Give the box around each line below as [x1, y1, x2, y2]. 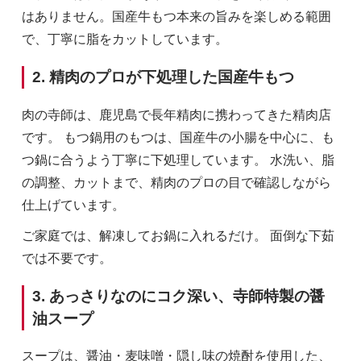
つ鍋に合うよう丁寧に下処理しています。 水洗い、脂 [21, 152, 334, 167]
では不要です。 [21, 251, 112, 265]
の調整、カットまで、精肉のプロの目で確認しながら [21, 175, 331, 189]
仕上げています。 [21, 197, 125, 212]
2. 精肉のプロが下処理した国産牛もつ [31, 68, 294, 86]
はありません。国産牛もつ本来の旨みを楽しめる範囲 [21, 10, 331, 24]
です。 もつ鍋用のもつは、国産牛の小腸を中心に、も [21, 130, 334, 144]
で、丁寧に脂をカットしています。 [21, 32, 228, 47]
